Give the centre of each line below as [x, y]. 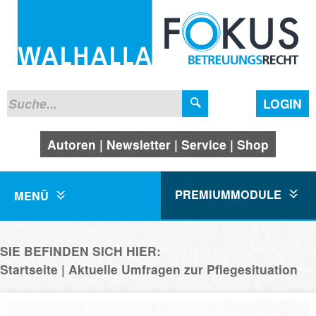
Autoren [72, 144]
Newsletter [139, 144]
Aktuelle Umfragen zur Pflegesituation [183, 269]
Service [204, 144]
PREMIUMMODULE [230, 194]
